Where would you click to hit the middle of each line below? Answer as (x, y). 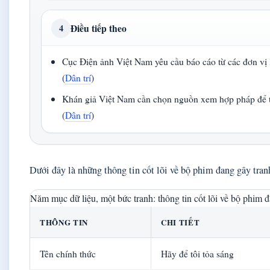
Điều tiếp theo (99, 28)
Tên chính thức (68, 254)
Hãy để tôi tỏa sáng (197, 254)
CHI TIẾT (181, 222)
